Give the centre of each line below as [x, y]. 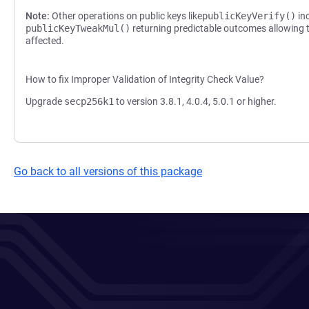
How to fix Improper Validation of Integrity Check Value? [145, 79]
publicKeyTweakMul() [78, 28]
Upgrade [45, 101]
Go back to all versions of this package [108, 171]
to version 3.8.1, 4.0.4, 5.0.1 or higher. [195, 101]
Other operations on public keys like [126, 16]
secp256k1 [89, 101]
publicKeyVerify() [249, 16]
